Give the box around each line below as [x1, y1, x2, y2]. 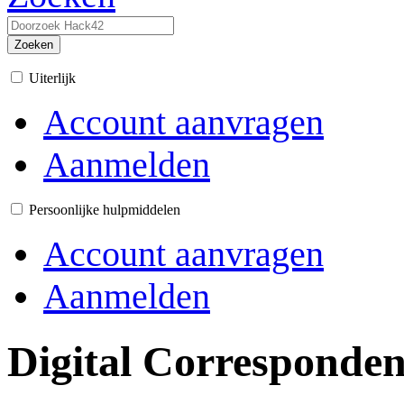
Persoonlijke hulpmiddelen [29, 202, 180, 217]
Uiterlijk [29, 70, 76, 86]
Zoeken [14, 38, 53, 51]
